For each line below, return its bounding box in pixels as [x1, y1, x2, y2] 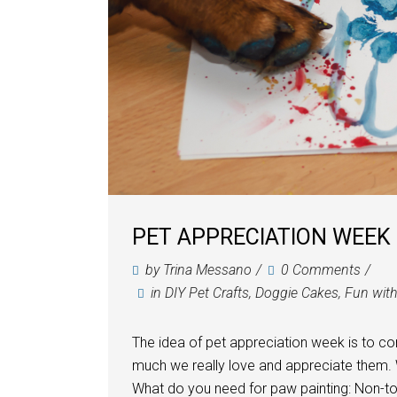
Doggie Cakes [255, 284, 339, 301]
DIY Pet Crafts [165, 284, 249, 301]
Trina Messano [163, 261, 252, 278]
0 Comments [281, 261, 361, 278]
